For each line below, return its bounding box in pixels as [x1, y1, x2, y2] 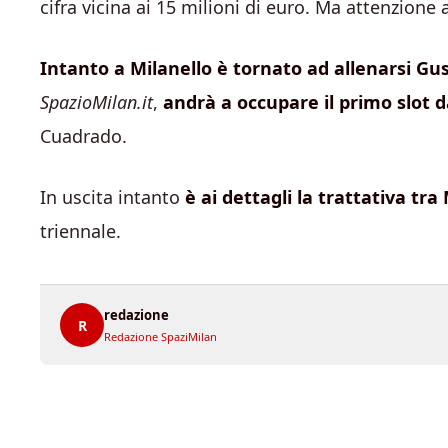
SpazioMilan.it [40, 90, 153, 114]
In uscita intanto [40, 185, 185, 209]
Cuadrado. [40, 124, 127, 148]
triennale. [40, 219, 121, 243]
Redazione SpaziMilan [104, 329, 217, 344]
